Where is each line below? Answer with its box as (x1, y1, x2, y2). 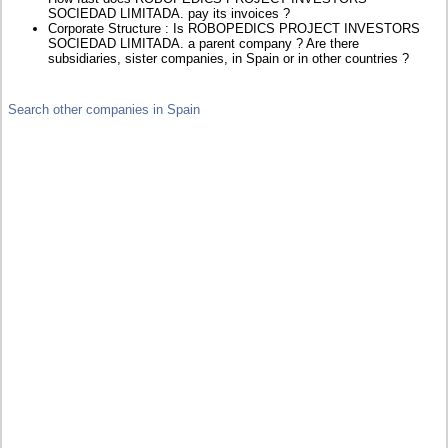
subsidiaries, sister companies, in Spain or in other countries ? (48, 51, 410, 67)
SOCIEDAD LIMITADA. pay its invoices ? (48, 6, 291, 22)
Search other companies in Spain (8, 102, 201, 118)
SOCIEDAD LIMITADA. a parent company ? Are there (48, 36, 360, 52)
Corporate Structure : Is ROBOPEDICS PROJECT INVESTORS (48, 21, 421, 37)
